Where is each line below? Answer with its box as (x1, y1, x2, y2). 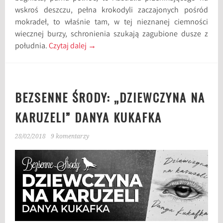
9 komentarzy (51, 132, 90, 140)
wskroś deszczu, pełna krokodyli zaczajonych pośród (15, 4, 208, 16)
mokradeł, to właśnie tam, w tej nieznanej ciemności (15, 16, 208, 28)
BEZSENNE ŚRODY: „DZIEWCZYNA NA (15, 88, 206, 106)
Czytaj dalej (49, 40, 89, 52)
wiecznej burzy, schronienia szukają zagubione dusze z (15, 28, 208, 40)
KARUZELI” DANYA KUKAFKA (15, 108, 162, 126)
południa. (15, 40, 49, 52)
